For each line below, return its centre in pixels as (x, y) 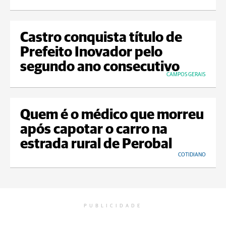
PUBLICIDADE (113, 206)
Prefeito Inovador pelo (91, 53)
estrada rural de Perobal (96, 145)
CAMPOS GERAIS (186, 75)
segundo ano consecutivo (100, 67)
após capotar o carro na (94, 130)
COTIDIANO (192, 155)
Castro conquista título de (101, 38)
